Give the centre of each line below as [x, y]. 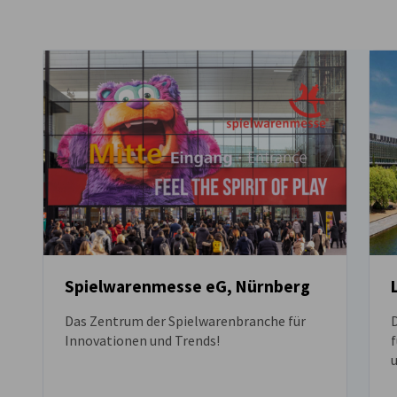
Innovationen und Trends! [142, 341]
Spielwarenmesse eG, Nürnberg [187, 287]
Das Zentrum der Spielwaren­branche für [185, 321]
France [238, 35]
